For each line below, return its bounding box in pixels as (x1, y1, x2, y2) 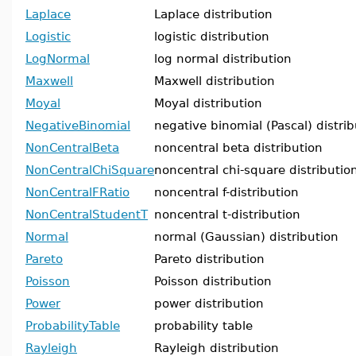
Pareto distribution (154, 252, 265, 265)
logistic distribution (154, 29, 269, 43)
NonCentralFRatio (25, 185, 130, 199)
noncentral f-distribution (154, 185, 299, 199)
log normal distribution (154, 52, 292, 65)
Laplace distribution (154, 7, 273, 21)
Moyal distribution (154, 96, 262, 110)
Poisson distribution (154, 274, 272, 288)
